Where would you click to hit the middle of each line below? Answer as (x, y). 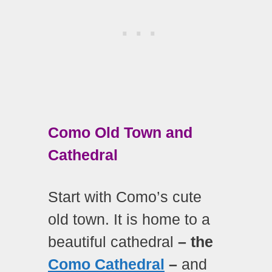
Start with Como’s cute (125, 197)
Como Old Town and (120, 132)
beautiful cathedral (111, 242)
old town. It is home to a (129, 219)
